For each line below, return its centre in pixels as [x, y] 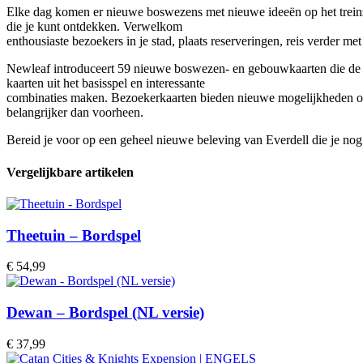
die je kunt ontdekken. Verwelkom [94, 27]
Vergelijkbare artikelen [70, 172]
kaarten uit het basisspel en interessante [106, 83]
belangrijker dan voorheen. [75, 113]
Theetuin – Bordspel [74, 235]
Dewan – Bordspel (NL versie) [105, 313]
